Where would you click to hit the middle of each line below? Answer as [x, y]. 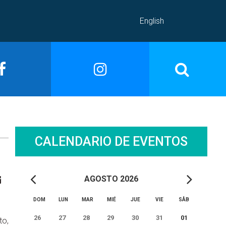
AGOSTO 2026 [111, 179]
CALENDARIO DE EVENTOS [111, 141]
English [152, 21]
